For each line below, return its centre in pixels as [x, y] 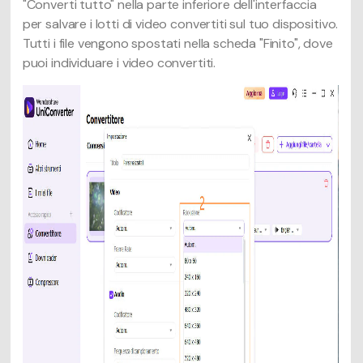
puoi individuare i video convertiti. [119, 62]
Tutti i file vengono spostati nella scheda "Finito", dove [177, 43]
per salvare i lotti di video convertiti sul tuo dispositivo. [180, 23]
